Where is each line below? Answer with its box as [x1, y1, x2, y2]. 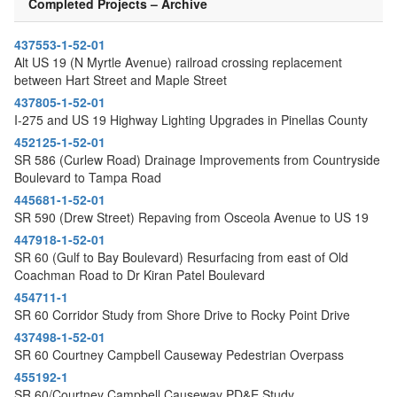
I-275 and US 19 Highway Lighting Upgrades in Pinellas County [14, 110, 368, 128]
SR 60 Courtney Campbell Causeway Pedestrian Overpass [14, 345, 344, 363]
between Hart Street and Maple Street [14, 70, 227, 89]
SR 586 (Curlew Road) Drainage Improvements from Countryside [14, 150, 380, 168]
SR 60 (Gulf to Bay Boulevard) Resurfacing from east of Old [14, 247, 348, 266]
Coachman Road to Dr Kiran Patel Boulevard [14, 265, 265, 284]
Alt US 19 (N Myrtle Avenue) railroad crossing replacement [14, 52, 342, 71]
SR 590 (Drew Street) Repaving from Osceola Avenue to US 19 [14, 207, 369, 226]
